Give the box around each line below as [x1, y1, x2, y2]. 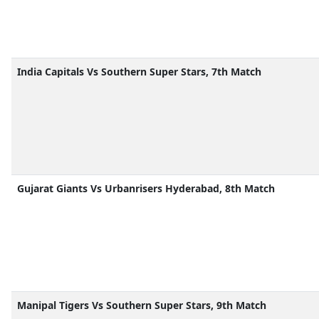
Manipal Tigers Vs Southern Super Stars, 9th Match [17, 298, 266, 312]
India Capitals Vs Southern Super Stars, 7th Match [17, 64, 261, 78]
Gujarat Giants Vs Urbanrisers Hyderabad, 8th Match [17, 181, 275, 195]
